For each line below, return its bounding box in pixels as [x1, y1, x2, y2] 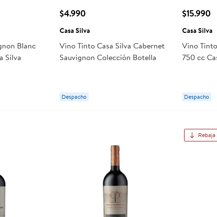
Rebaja [198, 130, 216, 139]
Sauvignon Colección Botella [59, 51, 156, 62]
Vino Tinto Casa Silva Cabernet [59, 40, 165, 51]
